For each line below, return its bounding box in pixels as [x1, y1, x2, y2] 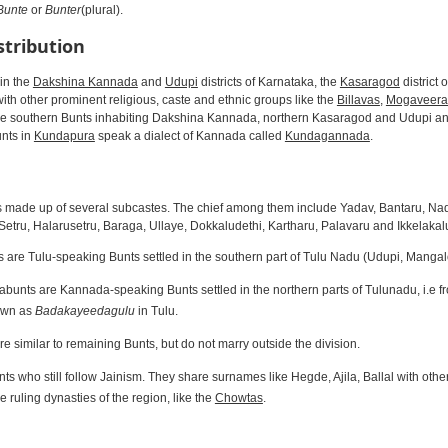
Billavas [336, 92, 380, 107]
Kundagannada [284, 128, 370, 143]
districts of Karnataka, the [197, 74, 340, 89]
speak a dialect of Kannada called [94, 128, 285, 143]
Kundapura [33, 128, 95, 143]
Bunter [44, 2, 81, 17]
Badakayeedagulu [34, 303, 135, 318]
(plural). [80, 2, 123, 17]
